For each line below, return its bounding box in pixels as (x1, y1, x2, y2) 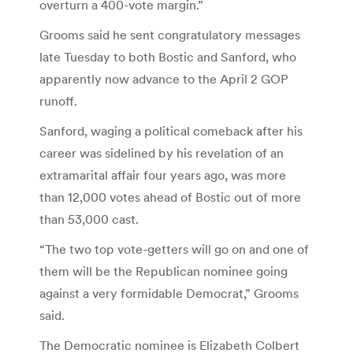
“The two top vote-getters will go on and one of (39, 240, 309, 257)
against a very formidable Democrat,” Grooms (39, 284, 299, 301)
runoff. (39, 92, 77, 109)
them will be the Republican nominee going (39, 262, 288, 279)
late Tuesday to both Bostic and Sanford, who (39, 48, 296, 65)
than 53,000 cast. (39, 210, 139, 227)
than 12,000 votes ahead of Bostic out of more (39, 188, 301, 205)
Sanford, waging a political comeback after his (39, 122, 303, 139)
